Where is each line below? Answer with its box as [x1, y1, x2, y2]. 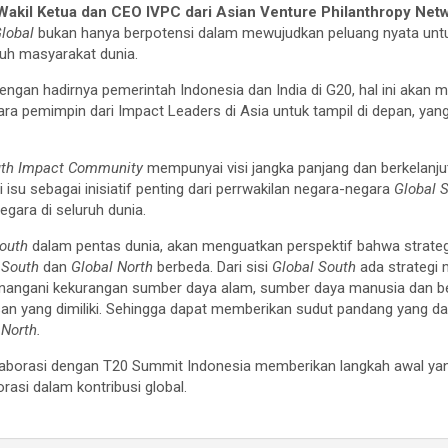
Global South [272, 257, 361, 276]
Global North [67, 257, 158, 276]
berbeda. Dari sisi [157, 257, 273, 276]
